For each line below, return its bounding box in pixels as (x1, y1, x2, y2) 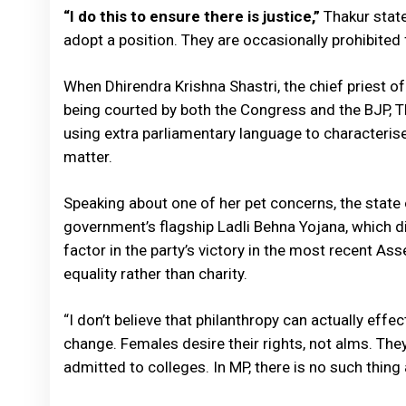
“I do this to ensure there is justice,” (63, 7, 324, 25)
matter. (63, 148, 112, 166)
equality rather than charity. (63, 265, 247, 283)
